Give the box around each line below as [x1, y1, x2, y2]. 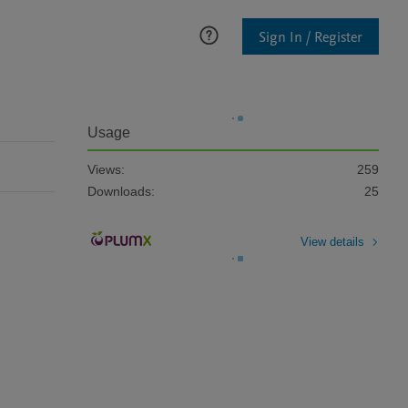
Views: [87, 162, 125, 177]
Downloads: [87, 184, 155, 199]
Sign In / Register [259, 26, 362, 47]
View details [301, 234, 364, 249]
